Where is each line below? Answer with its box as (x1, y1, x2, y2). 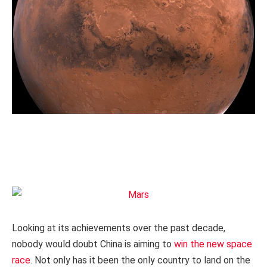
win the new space (174, 238, 252, 250)
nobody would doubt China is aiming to (12, 238, 174, 250)
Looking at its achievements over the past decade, (12, 222, 225, 234)
